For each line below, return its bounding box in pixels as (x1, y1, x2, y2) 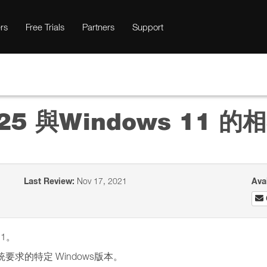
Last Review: (24, 176, 75, 187)
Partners (82, 21, 114, 32)
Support (132, 21, 163, 32)
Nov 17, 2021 (74, 176, 128, 186)
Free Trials (26, 21, 64, 32)
